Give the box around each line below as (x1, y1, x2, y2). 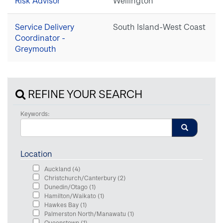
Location (20, 149, 52, 158)
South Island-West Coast (113, 22, 206, 31)
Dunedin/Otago (44, 183, 89, 190)
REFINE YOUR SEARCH (25, 87, 142, 100)
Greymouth (15, 44, 56, 53)
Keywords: (20, 110, 50, 117)
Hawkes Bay (44, 201, 80, 208)
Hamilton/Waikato (44, 192, 98, 199)
